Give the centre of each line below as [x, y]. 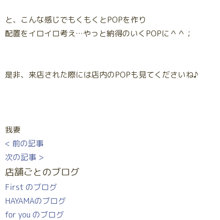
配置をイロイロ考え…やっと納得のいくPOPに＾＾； [99, 33]
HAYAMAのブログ [35, 201]
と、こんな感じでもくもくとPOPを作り [76, 20]
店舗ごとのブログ [42, 172]
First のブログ [31, 187]
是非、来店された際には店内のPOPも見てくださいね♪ [102, 75]
